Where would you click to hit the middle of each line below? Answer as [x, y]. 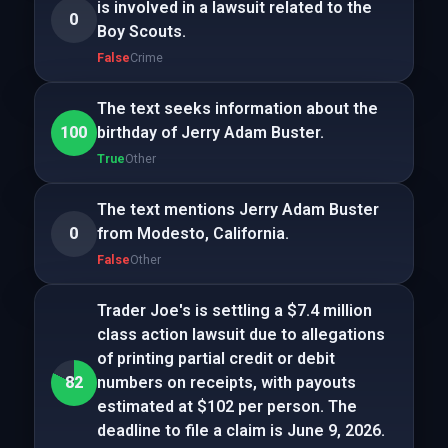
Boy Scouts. [141, 31]
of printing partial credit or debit [215, 358]
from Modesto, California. [192, 233]
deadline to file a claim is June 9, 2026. [240, 430]
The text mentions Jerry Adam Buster [237, 209]
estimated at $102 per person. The [226, 406]
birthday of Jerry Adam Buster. [210, 132]
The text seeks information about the [237, 108]
